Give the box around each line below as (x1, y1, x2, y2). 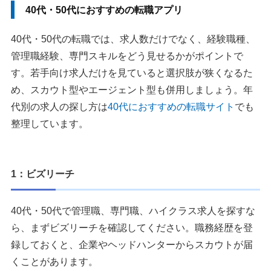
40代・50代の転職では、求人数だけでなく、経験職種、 (11, 34, 255, 45)
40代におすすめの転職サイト (108, 102, 235, 113)
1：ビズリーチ (11, 169, 74, 180)
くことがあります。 (11, 256, 98, 267)
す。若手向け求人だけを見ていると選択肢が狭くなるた (11, 68, 253, 79)
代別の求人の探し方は (11, 102, 108, 113)
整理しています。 (11, 119, 88, 129)
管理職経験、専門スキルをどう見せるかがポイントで (11, 51, 243, 62)
